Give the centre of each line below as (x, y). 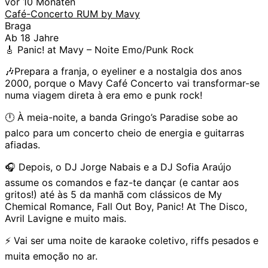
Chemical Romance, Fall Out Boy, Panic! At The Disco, (126, 206)
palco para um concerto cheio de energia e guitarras (124, 133)
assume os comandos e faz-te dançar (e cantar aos (122, 182)
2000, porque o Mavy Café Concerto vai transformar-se (132, 83)
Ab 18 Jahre (32, 37)
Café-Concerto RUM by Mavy (72, 13)
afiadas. (22, 144)
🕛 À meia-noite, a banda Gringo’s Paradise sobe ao (121, 117)
